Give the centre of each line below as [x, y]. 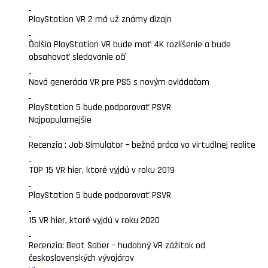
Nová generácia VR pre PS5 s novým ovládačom [119, 82]
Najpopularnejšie [60, 120]
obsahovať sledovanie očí [77, 57]
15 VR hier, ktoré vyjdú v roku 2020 [94, 220]
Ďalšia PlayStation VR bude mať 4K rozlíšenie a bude [130, 45]
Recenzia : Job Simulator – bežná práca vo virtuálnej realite [142, 145]
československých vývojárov [81, 258]
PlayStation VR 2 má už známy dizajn [100, 19]
